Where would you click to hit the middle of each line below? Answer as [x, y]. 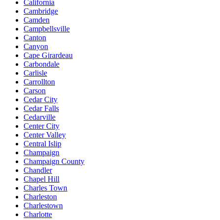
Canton [35, 38]
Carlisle [35, 73]
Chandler [38, 170]
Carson [35, 91]
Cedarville [40, 117]
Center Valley [45, 135]
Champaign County [54, 161]
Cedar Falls [41, 108]
